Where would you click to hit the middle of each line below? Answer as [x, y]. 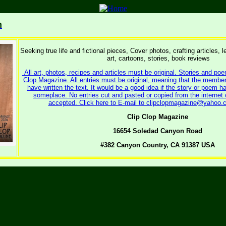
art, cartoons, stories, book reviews [158, 58]
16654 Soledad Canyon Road [158, 131]
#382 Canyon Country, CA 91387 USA [158, 145]
